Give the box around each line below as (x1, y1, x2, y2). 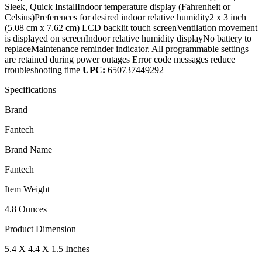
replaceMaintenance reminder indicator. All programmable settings (5, 43, 249, 54)
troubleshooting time (5, 64, 82, 75)
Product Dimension (5, 223, 76, 234)
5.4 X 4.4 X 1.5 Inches (5, 243, 89, 254)
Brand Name (5, 144, 52, 154)
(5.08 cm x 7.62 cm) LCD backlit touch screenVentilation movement (5, 22, 257, 33)
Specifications (5, 84, 56, 95)
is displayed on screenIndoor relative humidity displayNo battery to (5, 33, 251, 43)
